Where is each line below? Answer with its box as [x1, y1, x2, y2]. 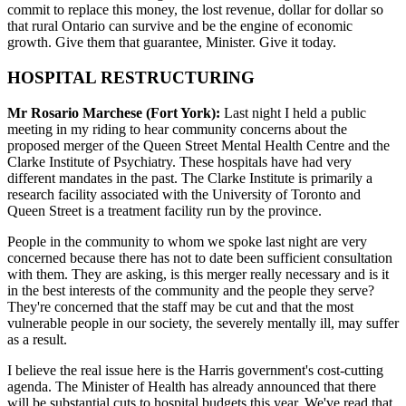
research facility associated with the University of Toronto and [7, 186, 361, 202]
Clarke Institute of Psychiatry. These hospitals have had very [7, 153, 352, 169]
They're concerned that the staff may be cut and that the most [7, 298, 353, 314]
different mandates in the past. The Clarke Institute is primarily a [7, 169, 372, 186]
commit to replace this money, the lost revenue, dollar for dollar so [7, 2, 383, 18]
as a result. [7, 331, 67, 347]
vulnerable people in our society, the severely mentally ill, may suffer [7, 314, 399, 331]
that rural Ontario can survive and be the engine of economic [7, 18, 353, 34]
